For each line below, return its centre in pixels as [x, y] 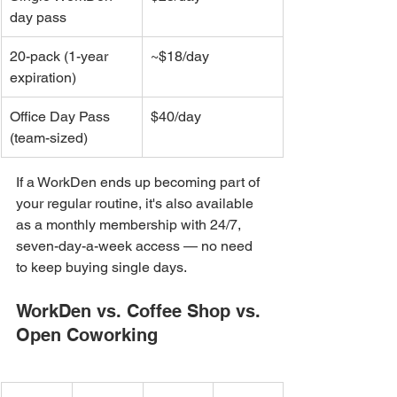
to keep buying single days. [101, 267]
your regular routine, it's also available [136, 203]
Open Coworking [87, 335]
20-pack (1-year [61, 56]
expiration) [43, 77]
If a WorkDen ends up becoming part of [140, 182]
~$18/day [180, 56]
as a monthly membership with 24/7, [130, 224]
